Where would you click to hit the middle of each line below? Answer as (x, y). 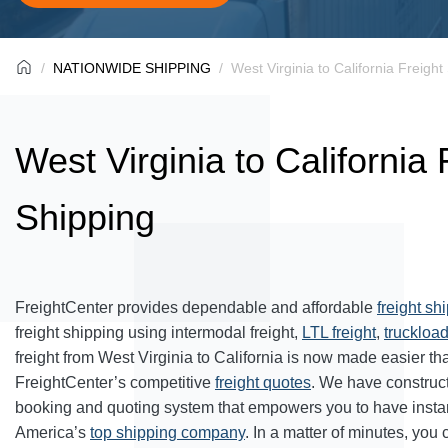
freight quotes (263, 382)
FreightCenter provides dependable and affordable (196, 307)
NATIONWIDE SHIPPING (132, 68)
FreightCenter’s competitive (115, 382)
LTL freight (339, 332)
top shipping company (167, 432)
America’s (52, 432)
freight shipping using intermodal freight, (158, 332)
